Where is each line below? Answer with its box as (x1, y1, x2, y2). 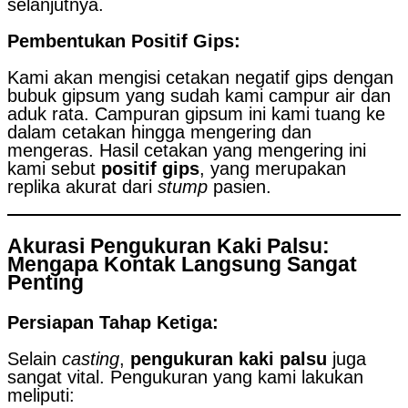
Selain (7, 348, 62, 369)
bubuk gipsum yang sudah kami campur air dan (7, 85, 391, 106)
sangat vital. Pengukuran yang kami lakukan (7, 366, 363, 387)
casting (62, 348, 119, 369)
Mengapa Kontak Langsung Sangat (7, 252, 357, 277)
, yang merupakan (199, 158, 346, 178)
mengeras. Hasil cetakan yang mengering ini (7, 139, 366, 160)
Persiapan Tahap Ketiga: (7, 311, 219, 332)
